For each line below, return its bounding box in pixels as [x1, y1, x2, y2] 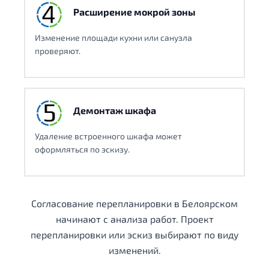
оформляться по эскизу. [35, 144, 130, 155]
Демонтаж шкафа [73, 104, 156, 116]
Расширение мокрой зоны [73, 6, 196, 18]
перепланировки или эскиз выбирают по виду [30, 229, 239, 241]
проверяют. [35, 46, 80, 56]
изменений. [108, 244, 161, 256]
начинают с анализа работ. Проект [55, 213, 214, 225]
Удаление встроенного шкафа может [35, 131, 182, 142]
